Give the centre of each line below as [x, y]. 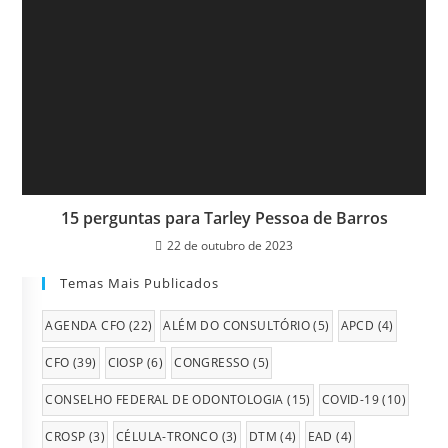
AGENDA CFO [85, 326]
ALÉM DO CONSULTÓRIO [237, 326]
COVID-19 [350, 400]
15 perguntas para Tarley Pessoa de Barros [224, 218]
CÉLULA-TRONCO [167, 437]
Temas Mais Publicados [140, 283]
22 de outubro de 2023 [230, 246]
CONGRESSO [212, 363]
